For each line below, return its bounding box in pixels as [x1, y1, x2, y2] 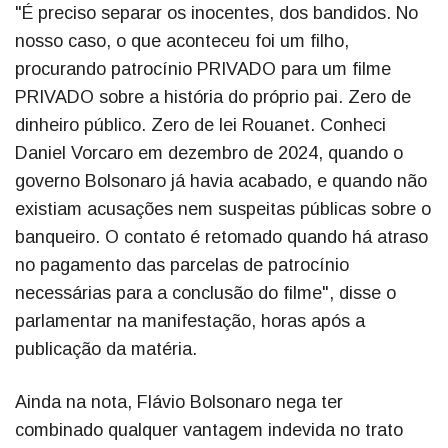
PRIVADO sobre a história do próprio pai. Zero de [15, 87, 411, 108]
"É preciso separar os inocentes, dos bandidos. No [15, 3, 418, 24]
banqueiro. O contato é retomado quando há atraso [15, 227, 428, 248]
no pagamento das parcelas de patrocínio [15, 255, 349, 276]
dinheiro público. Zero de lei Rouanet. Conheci [15, 115, 386, 136]
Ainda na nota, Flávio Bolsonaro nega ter [15, 392, 343, 413]
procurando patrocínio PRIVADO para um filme [15, 59, 391, 80]
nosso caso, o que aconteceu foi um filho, [15, 31, 349, 52]
